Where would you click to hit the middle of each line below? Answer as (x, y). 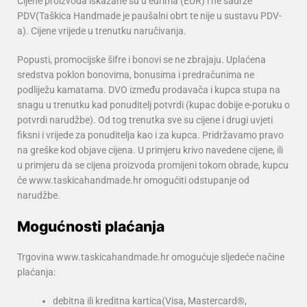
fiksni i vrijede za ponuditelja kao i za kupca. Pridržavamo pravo (150, 135)
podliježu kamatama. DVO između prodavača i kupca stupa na (149, 90)
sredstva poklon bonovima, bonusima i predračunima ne (136, 75)
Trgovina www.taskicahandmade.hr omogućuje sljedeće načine (151, 257)
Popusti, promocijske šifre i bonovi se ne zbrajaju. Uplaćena (142, 60)
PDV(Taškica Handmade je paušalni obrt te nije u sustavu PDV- (149, 16)
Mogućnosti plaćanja (91, 227)
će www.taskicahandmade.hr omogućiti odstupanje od (133, 181)
